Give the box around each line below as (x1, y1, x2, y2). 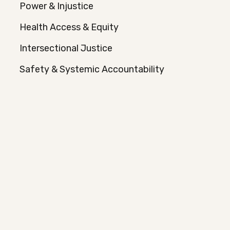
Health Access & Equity (19, 22, 119, 33)
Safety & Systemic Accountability (19, 64, 164, 75)
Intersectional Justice (19, 43, 112, 54)
